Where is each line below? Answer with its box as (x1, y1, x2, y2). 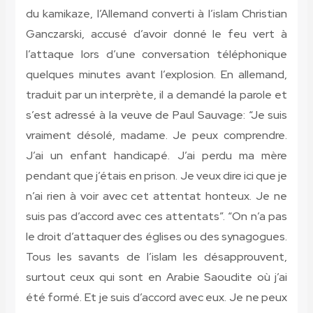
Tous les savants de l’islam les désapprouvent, (25, 249, 288, 265)
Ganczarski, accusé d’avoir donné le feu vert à (25, 27, 288, 42)
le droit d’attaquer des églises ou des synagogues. (25, 229, 288, 245)
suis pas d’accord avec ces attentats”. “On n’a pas (25, 209, 288, 224)
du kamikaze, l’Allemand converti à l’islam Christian (25, 6, 288, 22)
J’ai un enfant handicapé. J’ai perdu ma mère (25, 148, 288, 163)
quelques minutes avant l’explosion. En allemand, (25, 67, 288, 82)
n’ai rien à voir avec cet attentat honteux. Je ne (25, 189, 288, 204)
